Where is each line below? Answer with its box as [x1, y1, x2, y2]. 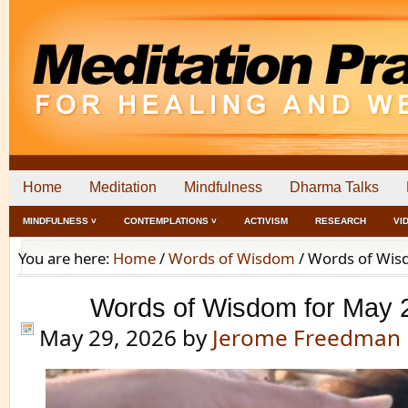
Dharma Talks [290, 179, 379, 195]
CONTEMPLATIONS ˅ [124, 216, 217, 226]
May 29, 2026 [39, 322, 177, 352]
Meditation [89, 179, 157, 195]
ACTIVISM [244, 216, 288, 226]
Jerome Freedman [212, 322, 401, 352]
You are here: [18, 248, 113, 269]
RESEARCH [315, 216, 366, 226]
